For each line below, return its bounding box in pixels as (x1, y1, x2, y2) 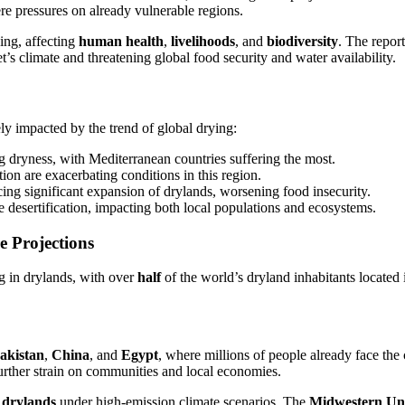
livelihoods (171, 33, 235, 50)
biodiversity (267, 33, 338, 50)
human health (79, 33, 164, 50)
